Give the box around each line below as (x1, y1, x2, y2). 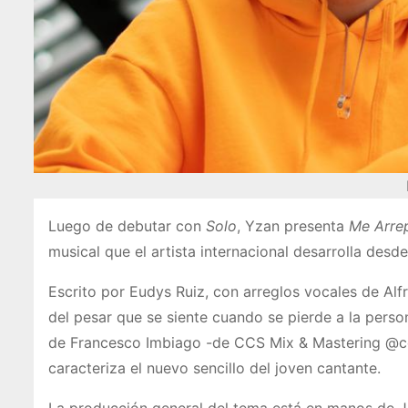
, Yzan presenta (237, 216, 349, 235)
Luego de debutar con (48, 216, 206, 235)
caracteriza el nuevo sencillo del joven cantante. (48, 358, 381, 377)
